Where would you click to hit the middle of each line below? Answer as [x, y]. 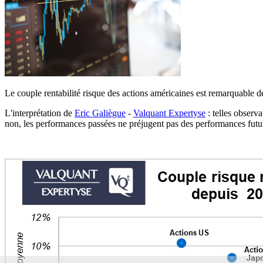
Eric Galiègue [100, 113]
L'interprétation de [40, 113]
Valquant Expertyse [169, 113]
